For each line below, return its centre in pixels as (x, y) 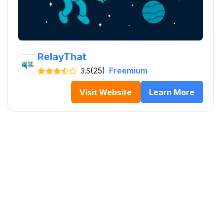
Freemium (128, 71)
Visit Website (106, 92)
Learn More (172, 92)
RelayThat (62, 57)
